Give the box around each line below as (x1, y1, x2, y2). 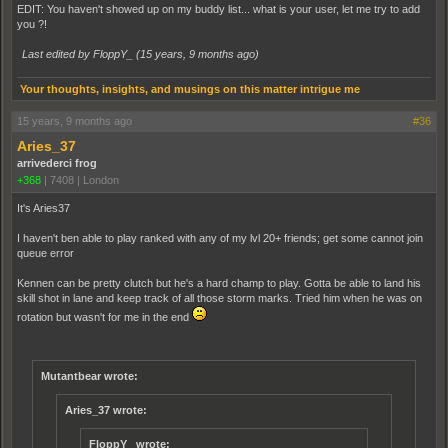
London (83, 174, 119, 187)
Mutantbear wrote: (41, 370, 138, 383)
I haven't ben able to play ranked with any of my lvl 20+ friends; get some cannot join (17, 232, 423, 245)
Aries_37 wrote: (65, 404, 147, 417)
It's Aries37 (17, 202, 70, 215)
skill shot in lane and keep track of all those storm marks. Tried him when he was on (17, 292, 422, 305)
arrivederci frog (17, 157, 97, 170)
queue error (17, 247, 74, 260)
